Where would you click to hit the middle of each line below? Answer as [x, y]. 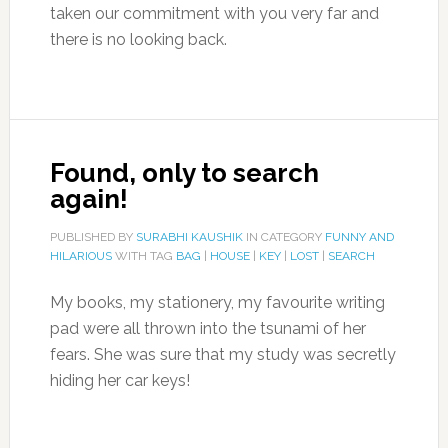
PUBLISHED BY [92, 237]
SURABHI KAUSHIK [189, 237]
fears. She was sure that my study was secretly [222, 354]
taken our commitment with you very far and [214, 13]
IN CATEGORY [283, 237]
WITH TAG [143, 256]
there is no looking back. [138, 39]
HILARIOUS [80, 256]
